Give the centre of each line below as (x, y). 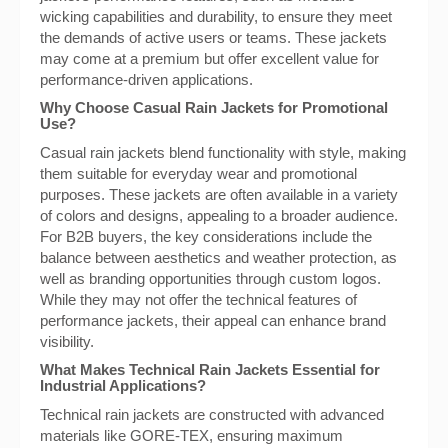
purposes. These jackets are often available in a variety (219, 194)
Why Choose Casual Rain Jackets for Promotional (214, 107)
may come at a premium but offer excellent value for (209, 58)
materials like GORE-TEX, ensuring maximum (191, 435)
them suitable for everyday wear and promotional (198, 173)
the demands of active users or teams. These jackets (213, 37)
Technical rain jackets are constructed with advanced (212, 414)
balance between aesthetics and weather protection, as (218, 257)
